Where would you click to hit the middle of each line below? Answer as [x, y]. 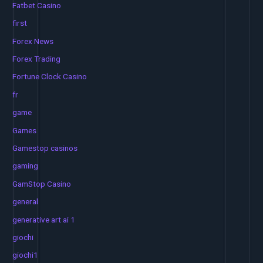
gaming [26, 166]
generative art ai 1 [44, 219]
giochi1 [26, 255]
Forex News [33, 41]
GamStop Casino [42, 183]
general [26, 202]
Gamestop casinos [45, 148]
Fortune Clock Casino [50, 77]
